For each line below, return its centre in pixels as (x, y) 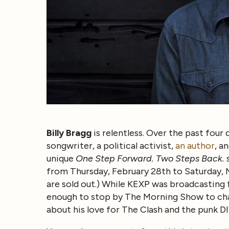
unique (61, 158)
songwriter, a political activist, (111, 146)
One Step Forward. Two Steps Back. (150, 158)
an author (195, 146)
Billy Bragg (69, 133)
